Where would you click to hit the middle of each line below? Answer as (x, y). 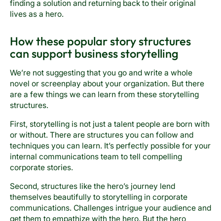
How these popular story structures (100, 41)
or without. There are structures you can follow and (101, 135)
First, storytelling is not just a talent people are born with (110, 124)
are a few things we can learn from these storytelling (104, 95)
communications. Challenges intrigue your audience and (110, 208)
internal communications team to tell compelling (96, 156)
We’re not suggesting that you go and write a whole (101, 73)
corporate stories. (41, 167)
